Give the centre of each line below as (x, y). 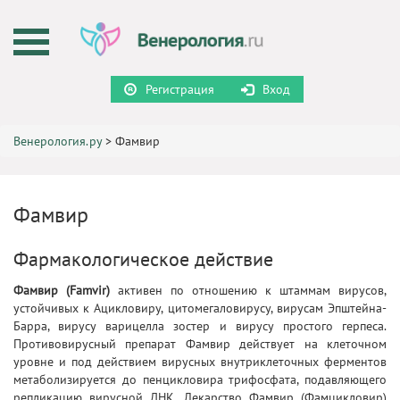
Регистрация (179, 89)
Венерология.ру (58, 141)
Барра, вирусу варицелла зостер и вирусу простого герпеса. (200, 326)
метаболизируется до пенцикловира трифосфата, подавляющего (200, 379)
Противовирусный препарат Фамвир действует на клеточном (200, 344)
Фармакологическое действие (143, 259)
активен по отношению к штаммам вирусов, (248, 290)
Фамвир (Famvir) (62, 290)
